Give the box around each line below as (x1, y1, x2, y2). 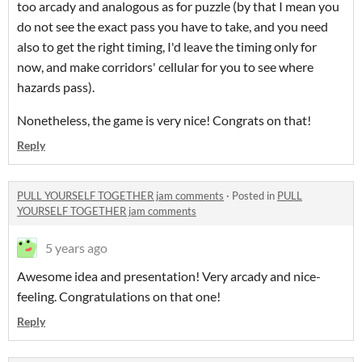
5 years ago (45, 239, 107, 255)
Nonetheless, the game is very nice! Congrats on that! (17, 112, 311, 128)
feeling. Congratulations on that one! (17, 288, 221, 304)
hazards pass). (17, 78, 95, 95)
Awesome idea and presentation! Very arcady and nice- (17, 267, 321, 284)
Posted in (232, 188, 277, 202)
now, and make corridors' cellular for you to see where (17, 58, 314, 74)
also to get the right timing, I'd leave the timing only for (17, 38, 317, 54)
